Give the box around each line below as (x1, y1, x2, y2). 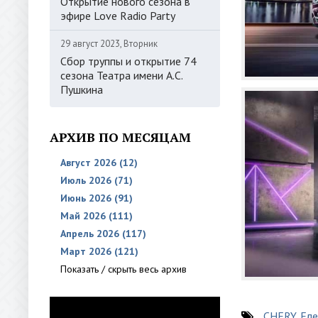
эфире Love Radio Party (60, 9, 175, 23)
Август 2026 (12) (60, 156, 138, 169)
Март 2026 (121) (60, 245, 138, 258)
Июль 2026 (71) (60, 174, 133, 187)
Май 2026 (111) (60, 209, 133, 222)
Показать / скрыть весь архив (60, 263, 187, 275)
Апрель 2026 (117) (60, 227, 146, 240)
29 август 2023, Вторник (60, 38, 158, 50)
